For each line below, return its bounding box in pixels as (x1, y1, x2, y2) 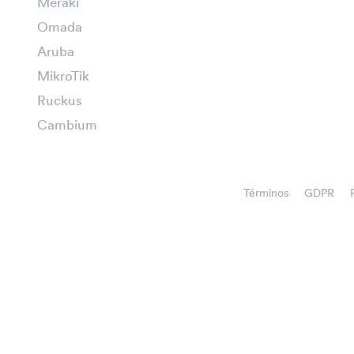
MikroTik (37, 70, 89, 84)
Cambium (37, 119, 97, 133)
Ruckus (37, 94, 82, 108)
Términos (243, 187, 288, 200)
